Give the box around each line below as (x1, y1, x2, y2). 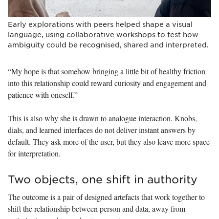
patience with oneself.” (8, 89, 78, 100)
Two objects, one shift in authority (8, 173, 197, 185)
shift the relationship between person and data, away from (8, 203, 185, 214)
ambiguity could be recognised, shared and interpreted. (8, 40, 209, 49)
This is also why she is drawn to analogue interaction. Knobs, (8, 112, 197, 123)
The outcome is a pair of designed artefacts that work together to (8, 191, 205, 202)
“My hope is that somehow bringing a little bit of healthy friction (8, 66, 205, 76)
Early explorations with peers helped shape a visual (8, 19, 193, 28)
